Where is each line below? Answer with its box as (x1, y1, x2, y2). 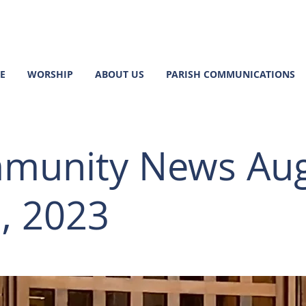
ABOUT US (95, 68, 144, 81)
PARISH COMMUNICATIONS (166, 68, 295, 81)
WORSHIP (27, 68, 73, 81)
